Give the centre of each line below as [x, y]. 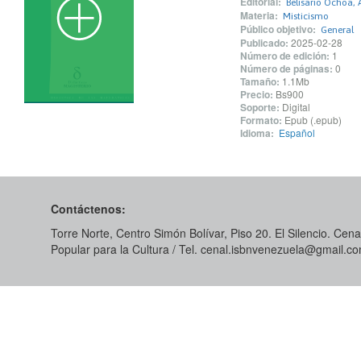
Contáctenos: [88, 209]
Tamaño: [259, 81]
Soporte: [259, 107]
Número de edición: [284, 56]
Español [297, 133]
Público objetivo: [278, 29]
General [337, 30]
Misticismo [305, 16]
